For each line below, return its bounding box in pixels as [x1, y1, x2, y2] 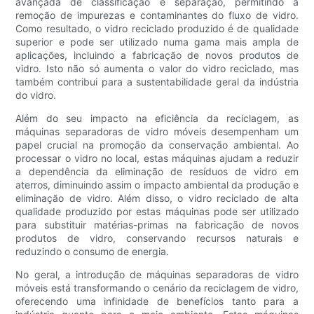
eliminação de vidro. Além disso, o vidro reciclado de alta [15, 191, 299, 204]
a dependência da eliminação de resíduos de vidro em [15, 165, 299, 177]
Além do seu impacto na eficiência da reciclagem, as [15, 111, 299, 124]
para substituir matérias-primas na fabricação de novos [15, 218, 299, 231]
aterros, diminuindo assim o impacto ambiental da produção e [15, 178, 299, 191]
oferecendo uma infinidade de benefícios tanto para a [15, 294, 299, 307]
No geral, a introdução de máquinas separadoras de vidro [15, 268, 299, 280]
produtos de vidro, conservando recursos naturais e [15, 231, 299, 244]
